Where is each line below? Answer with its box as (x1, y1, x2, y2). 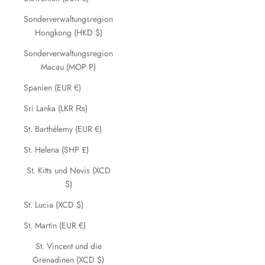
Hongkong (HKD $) (34, 27, 102, 38)
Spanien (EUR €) (24, 82, 81, 93)
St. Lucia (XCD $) (24, 199, 83, 211)
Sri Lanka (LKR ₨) (24, 102, 88, 114)
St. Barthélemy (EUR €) (24, 123, 102, 135)
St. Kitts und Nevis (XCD (26, 164, 111, 176)
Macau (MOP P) (41, 61, 96, 73)
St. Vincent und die (35, 240, 102, 252)
